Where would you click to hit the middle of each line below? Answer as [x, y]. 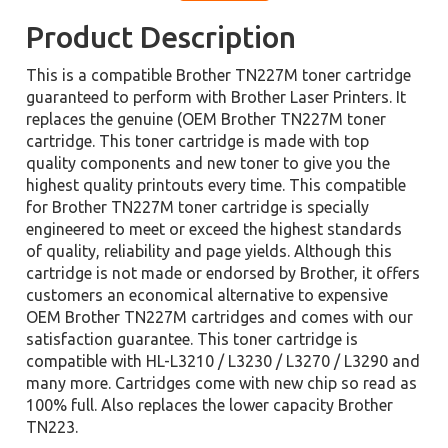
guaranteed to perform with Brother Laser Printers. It [216, 97]
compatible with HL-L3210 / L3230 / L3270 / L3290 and [223, 361]
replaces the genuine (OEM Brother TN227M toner [206, 119]
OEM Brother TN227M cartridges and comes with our [220, 317]
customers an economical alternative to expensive [207, 295]
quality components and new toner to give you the [208, 163]
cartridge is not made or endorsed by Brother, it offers [223, 273]
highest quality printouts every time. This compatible [216, 185]
